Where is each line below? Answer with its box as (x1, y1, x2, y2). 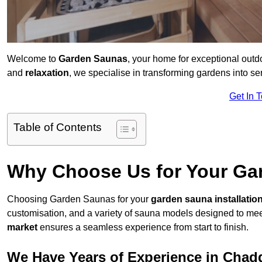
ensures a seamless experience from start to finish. (37, 222, 249, 233)
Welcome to (7, 54, 58, 64)
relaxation (25, 68, 69, 78)
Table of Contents (13, 121, 102, 134)
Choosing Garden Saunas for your (7, 194, 151, 205)
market (7, 222, 37, 233)
